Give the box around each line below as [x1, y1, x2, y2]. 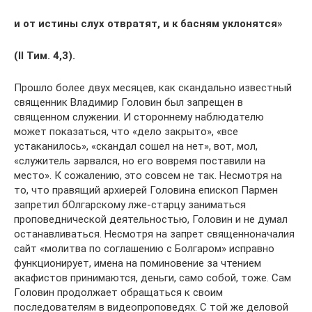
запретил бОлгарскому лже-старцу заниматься [14, 198, 246, 211]
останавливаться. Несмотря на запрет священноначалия [14, 228, 295, 240]
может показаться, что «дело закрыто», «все [14, 125, 238, 138]
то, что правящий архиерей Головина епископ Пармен [14, 184, 278, 196]
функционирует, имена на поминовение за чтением [14, 257, 261, 270]
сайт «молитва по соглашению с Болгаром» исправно [14, 242, 274, 255]
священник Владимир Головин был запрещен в [14, 96, 243, 109]
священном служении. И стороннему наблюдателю [14, 111, 264, 123]
